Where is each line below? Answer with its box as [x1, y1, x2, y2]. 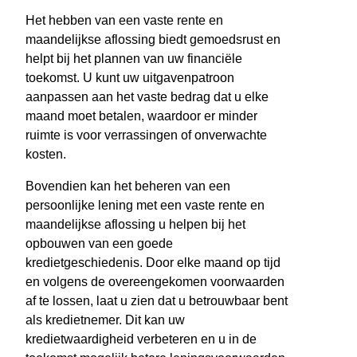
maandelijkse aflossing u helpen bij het [25, 218, 245, 232]
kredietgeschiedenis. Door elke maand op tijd [25, 256, 280, 270]
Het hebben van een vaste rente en [25, 14, 223, 28]
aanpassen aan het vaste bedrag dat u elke [25, 90, 269, 104]
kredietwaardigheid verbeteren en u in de [25, 332, 257, 347]
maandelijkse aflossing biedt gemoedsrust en [25, 33, 280, 47]
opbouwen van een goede [25, 237, 173, 251]
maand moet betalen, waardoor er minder [25, 109, 257, 124]
